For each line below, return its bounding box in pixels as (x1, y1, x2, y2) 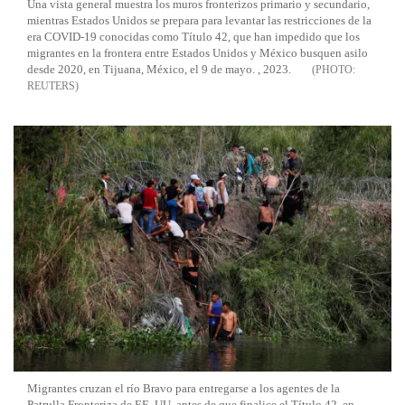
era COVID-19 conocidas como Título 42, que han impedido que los (27, 29, 360, 43)
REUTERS (27, 79, 75, 92)
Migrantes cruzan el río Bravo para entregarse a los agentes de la (27, 381, 340, 396)
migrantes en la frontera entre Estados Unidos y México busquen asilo (27, 45, 368, 60)
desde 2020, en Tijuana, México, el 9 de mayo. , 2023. (27, 61, 291, 76)
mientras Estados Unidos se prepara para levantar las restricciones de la (27, 13, 372, 27)
